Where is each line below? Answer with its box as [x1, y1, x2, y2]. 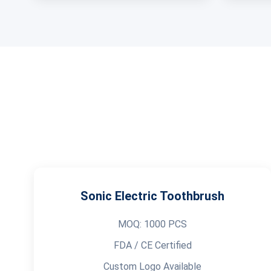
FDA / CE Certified [113, 240, 192, 251]
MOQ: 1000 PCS [118, 218, 187, 230]
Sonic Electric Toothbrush [80, 189, 224, 203]
